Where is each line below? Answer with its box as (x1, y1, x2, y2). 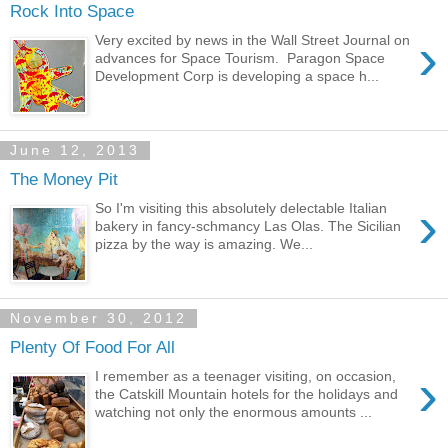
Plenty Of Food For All (10, 337, 175, 358)
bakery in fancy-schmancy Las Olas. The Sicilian (95, 217, 402, 234)
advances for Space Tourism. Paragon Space (95, 49, 386, 66)
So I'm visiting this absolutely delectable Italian (95, 199, 388, 216)
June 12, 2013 (10, 142, 140, 159)
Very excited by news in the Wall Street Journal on (95, 31, 411, 48)
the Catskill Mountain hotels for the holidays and (95, 385, 399, 402)
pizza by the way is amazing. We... (95, 235, 314, 252)
